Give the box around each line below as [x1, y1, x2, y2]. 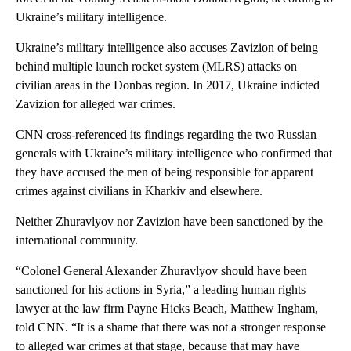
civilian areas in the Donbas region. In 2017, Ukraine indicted [16, 78, 320, 92]
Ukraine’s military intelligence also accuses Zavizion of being [16, 41, 318, 55]
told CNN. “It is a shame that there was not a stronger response [16, 320, 326, 335]
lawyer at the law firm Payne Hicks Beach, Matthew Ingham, [16, 302, 318, 316]
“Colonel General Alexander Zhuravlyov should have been [16, 264, 307, 278]
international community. [16, 233, 138, 248]
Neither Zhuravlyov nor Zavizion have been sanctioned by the [16, 215, 323, 229]
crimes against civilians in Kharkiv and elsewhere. [16, 184, 262, 198]
